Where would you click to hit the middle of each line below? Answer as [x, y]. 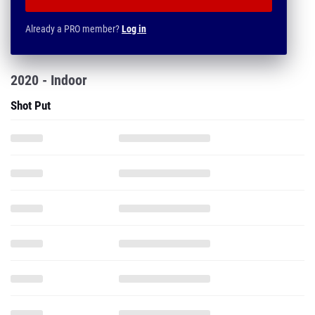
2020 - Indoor [49, 80]
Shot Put [31, 105]
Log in [134, 29]
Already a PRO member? [73, 29]
